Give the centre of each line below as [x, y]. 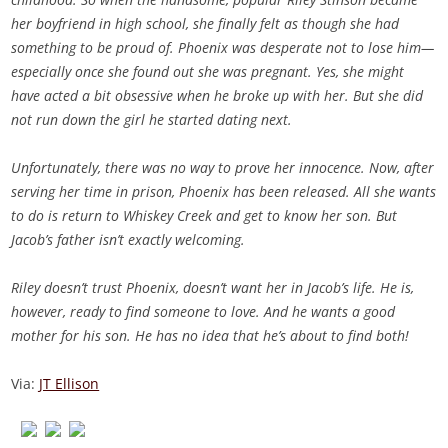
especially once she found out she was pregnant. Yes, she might [208, 72]
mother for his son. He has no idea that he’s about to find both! [210, 336]
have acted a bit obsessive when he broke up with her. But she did [217, 96]
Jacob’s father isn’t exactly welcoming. [128, 240]
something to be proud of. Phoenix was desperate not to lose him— [223, 48]
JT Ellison [69, 384]
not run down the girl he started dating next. [152, 120]
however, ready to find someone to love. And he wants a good [203, 312]
